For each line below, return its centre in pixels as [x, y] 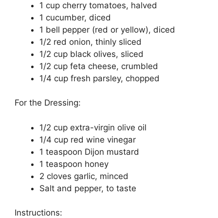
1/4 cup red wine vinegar [88, 139]
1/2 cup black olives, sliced [91, 54]
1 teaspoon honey [74, 164]
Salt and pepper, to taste [88, 188]
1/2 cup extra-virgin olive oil [93, 127]
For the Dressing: [48, 103]
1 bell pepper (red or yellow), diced [107, 29]
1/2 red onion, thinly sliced [91, 42]
